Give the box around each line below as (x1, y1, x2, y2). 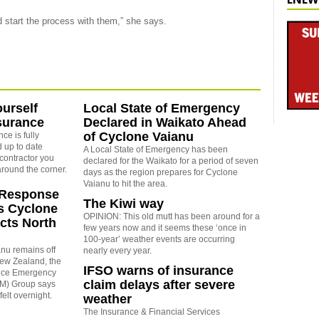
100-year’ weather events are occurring (83, 234, 235, 244)
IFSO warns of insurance (83, 263, 234, 278)
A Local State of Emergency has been (83, 144, 228, 155)
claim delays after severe (83, 277, 235, 292)
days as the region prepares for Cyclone (83, 167, 238, 177)
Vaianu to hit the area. (83, 178, 167, 189)
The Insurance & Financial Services (83, 306, 220, 317)
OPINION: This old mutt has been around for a (83, 211, 260, 221)
